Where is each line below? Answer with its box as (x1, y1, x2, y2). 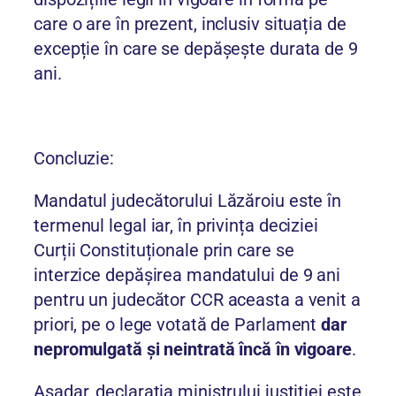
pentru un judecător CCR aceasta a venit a (34, 289, 361, 311)
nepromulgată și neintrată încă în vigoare (34, 339, 352, 361)
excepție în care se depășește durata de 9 (34, 38, 358, 60)
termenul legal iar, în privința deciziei (34, 215, 318, 237)
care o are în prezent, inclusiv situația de (34, 13, 346, 35)
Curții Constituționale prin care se (34, 240, 294, 262)
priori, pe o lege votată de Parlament (34, 314, 322, 336)
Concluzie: (34, 148, 114, 170)
